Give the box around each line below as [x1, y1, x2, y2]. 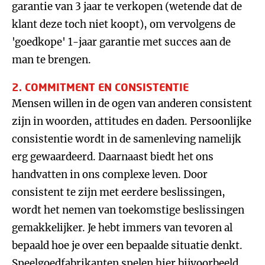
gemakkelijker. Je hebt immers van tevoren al [12, 221, 232, 234]
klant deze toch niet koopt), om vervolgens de [12, 18, 235, 31]
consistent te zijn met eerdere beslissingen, [12, 186, 225, 199]
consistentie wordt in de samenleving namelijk [12, 132, 241, 146]
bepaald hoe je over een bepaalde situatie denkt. [12, 239, 243, 252]
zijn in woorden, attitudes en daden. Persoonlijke [12, 115, 251, 128]
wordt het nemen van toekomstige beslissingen [12, 203, 244, 216]
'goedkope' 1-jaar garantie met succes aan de [12, 35, 231, 49]
